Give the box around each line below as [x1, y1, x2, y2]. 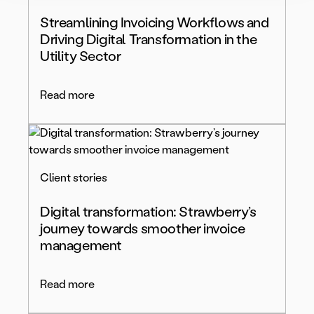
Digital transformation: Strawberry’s [40, 203, 257, 221]
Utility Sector [40, 48, 121, 65]
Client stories [40, 171, 107, 185]
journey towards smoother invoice [40, 220, 245, 238]
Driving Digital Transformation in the [40, 31, 257, 48]
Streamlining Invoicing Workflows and [40, 14, 269, 32]
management [40, 237, 122, 254]
